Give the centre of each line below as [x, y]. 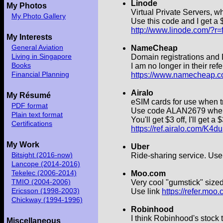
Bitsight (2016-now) [42, 155]
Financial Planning [40, 74]
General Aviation [37, 47]
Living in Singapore [42, 56]
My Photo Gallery [39, 16]
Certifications [32, 123]
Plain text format [37, 114]
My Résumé [29, 95]
